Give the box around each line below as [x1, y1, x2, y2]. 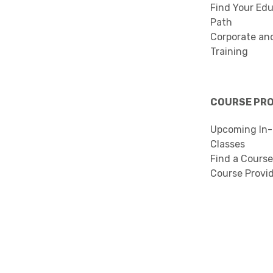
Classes [210, 138, 245, 150]
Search [71, 260, 99, 271]
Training [210, 46, 248, 57]
